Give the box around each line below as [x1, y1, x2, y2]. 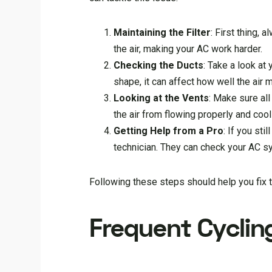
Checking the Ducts [114, 59, 204, 72]
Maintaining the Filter [114, 27, 211, 39]
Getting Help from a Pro [114, 125, 224, 137]
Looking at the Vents [114, 92, 209, 104]
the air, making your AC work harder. [114, 43, 263, 55]
